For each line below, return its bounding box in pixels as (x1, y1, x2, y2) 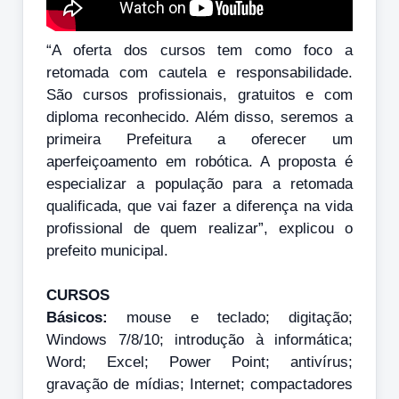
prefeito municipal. (46, 241, 168, 259)
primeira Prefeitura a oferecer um (46, 130, 353, 148)
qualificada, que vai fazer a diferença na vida (46, 197, 353, 215)
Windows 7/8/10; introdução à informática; (46, 330, 353, 348)
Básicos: (46, 308, 108, 326)
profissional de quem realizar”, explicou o (46, 219, 353, 237)
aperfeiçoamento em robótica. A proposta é (46, 152, 353, 170)
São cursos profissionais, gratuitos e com (46, 85, 353, 103)
